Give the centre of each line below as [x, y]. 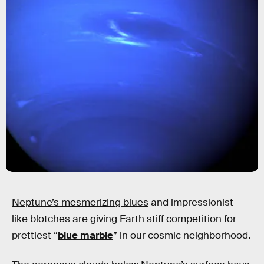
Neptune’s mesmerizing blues [80, 202]
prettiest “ [35, 235]
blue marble [85, 235]
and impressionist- [193, 202]
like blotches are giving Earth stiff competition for [124, 219]
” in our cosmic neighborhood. [182, 235]
